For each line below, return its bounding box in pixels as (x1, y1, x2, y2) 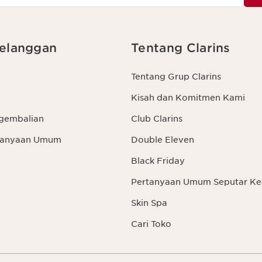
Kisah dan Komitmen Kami (131, 93, 245, 102)
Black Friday (131, 156, 185, 166)
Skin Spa (131, 198, 167, 208)
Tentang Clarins (131, 41, 230, 55)
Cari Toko (131, 219, 171, 229)
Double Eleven (131, 135, 194, 144)
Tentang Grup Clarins (131, 72, 221, 81)
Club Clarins (131, 114, 182, 123)
